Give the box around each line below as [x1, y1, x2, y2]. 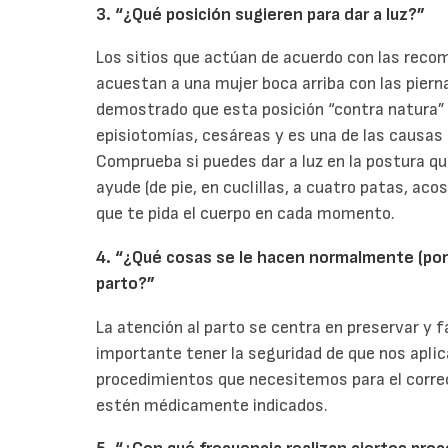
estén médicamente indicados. [96, 394, 328, 416]
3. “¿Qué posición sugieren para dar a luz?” [96, 3, 425, 25]
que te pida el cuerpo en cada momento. [96, 203, 395, 225]
